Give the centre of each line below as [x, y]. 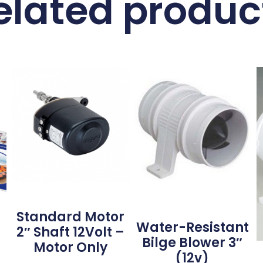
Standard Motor [71, 217]
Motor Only [71, 248]
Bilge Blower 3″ [193, 243]
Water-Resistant [192, 228]
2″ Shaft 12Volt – [71, 232]
